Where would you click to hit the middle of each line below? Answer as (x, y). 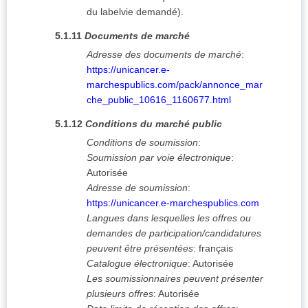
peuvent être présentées (140, 249)
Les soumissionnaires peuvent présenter (175, 279)
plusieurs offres (120, 294)
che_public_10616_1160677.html (159, 100)
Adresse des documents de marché (164, 55)
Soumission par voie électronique (159, 158)
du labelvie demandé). (135, 12)
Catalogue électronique (137, 264)
